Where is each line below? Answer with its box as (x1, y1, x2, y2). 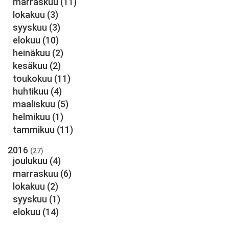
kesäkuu (13, 60, 48, 71)
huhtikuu (13, 86, 49, 97)
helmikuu (13, 111, 50, 122)
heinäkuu (13, 48, 50, 58)
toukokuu (13, 73, 52, 84)
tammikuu (13, 124, 55, 135)
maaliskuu (13, 99, 55, 109)
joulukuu (13, 155, 48, 166)
